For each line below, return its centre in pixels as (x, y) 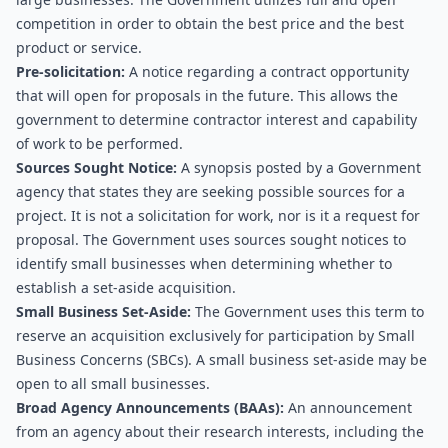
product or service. (79, 47)
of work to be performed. (99, 143)
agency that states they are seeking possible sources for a (210, 191)
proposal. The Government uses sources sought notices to (211, 239)
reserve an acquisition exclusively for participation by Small (215, 335)
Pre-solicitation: (70, 71)
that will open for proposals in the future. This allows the (207, 95)
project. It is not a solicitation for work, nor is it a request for (218, 215)
